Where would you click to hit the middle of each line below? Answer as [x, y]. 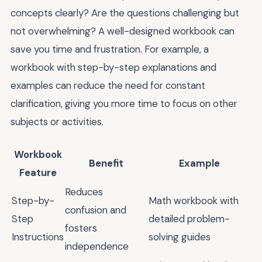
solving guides [180, 237]
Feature [38, 173]
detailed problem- [189, 219]
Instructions [38, 237]
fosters [81, 228]
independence [97, 247]
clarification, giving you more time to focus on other [124, 103]
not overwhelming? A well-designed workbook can [123, 31]
